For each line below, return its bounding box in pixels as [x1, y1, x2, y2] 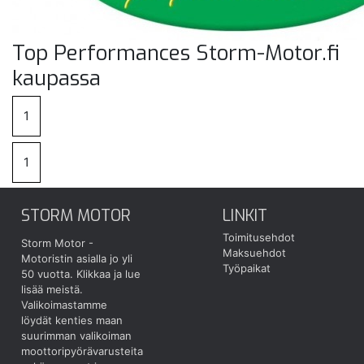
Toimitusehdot [223, 231, 296, 245]
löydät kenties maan [21, 313, 123, 327]
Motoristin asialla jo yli [21, 251, 132, 265]
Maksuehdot [223, 246, 287, 260]
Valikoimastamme [21, 297, 107, 311]
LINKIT [223, 204, 268, 226]
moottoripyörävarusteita [21, 344, 143, 357]
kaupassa [12, 63, 101, 93]
